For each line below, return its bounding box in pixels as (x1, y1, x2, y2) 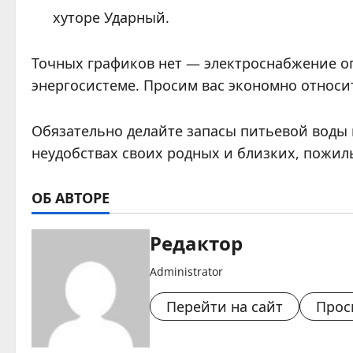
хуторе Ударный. (53, 8, 169, 27)
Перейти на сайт (166, 297, 283, 316)
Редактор (150, 228, 243, 256)
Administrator (150, 264, 223, 279)
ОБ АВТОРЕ (32, 187, 110, 207)
